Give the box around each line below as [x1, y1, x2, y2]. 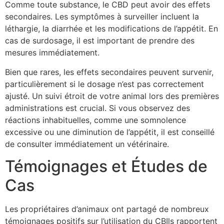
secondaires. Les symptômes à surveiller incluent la [5, 11, 199, 22]
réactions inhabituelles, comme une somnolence [5, 114, 186, 125]
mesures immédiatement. [5, 47, 99, 58]
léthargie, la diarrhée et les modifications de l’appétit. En [5, 23, 218, 34]
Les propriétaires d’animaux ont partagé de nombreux [5, 203, 209, 214]
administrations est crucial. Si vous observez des [5, 102, 190, 113]
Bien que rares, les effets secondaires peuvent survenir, [5, 66, 213, 77]
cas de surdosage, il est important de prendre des [5, 35, 194, 46]
